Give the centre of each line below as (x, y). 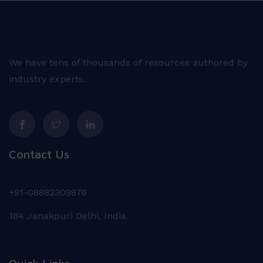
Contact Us (39, 154)
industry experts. (47, 79)
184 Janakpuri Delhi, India (68, 216)
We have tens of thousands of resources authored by (128, 63)
